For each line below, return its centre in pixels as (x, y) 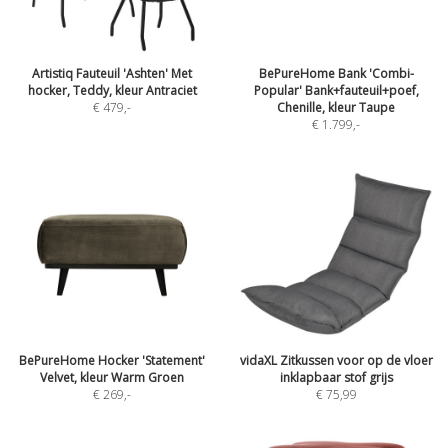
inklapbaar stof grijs (336, 377)
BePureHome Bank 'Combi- (336, 73)
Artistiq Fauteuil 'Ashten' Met (112, 73)
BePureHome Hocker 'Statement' (112, 360)
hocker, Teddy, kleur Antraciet (112, 90)
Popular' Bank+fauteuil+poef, (336, 90)
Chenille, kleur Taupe (336, 107)
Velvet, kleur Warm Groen (112, 377)
